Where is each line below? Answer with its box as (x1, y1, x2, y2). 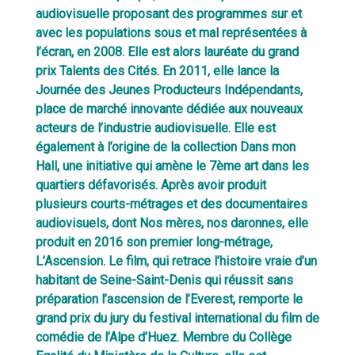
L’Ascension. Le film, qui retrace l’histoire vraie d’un (35, 253, 317, 269)
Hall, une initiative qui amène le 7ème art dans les (35, 158, 309, 174)
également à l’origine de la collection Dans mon (35, 139, 296, 155)
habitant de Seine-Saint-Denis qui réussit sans (35, 272, 293, 288)
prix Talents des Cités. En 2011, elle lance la (35, 63, 279, 78)
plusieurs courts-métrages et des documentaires (35, 196, 307, 212)
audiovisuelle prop (35, 6, 138, 21)
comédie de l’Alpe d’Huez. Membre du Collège (35, 329, 292, 345)
